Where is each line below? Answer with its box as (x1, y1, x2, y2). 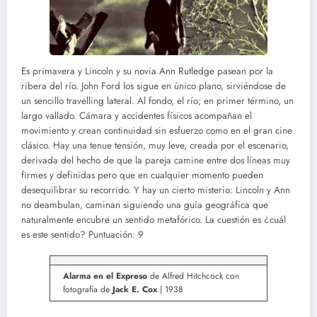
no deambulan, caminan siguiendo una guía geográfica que (21, 197, 268, 212)
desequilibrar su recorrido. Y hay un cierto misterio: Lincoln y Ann (21, 183, 290, 197)
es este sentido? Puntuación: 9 (21, 227, 144, 241)
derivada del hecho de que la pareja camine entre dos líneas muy (21, 153, 290, 167)
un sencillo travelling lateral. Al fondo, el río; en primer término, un (21, 93, 294, 108)
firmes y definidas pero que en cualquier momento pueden (21, 168, 263, 182)
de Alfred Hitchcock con (147, 270, 239, 282)
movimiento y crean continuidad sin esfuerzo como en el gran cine (21, 123, 292, 137)
